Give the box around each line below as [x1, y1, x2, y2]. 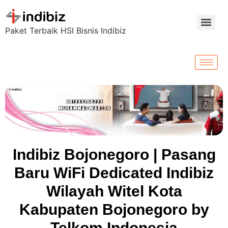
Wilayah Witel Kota [46, 182, 182, 199]
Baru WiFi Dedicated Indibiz [14, 164, 214, 181]
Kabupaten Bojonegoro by [19, 201, 209, 218]
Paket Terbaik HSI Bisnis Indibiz [5, 25, 126, 36]
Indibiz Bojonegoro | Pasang [12, 146, 216, 163]
